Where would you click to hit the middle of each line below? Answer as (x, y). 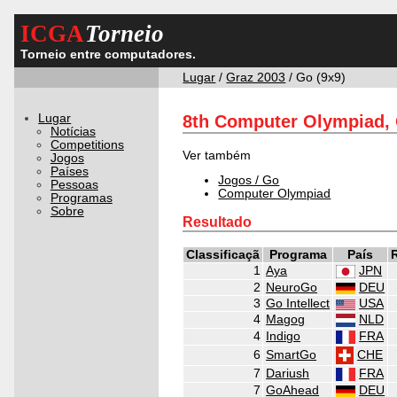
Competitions (87, 144)
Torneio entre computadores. (108, 54)
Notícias (73, 131)
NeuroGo (292, 288)
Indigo (284, 337)
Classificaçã (223, 255)
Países (69, 171)
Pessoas (74, 184)
